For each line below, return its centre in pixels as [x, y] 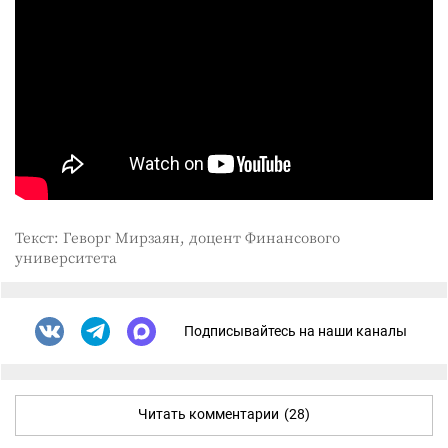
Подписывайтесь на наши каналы [295, 331]
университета [66, 256]
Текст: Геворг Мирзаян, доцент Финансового [177, 236]
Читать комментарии [208, 413]
